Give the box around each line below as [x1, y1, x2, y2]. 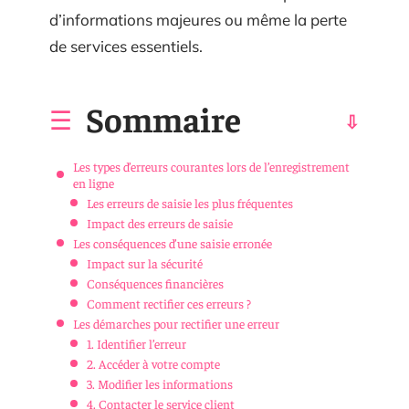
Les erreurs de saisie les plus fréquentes [87, 194, 293, 211]
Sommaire [86, 96, 241, 140]
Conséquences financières [87, 274, 224, 291]
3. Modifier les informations [87, 374, 233, 392]
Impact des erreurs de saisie [87, 214, 233, 231]
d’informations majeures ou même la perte [49, 10, 347, 29]
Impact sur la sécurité [87, 254, 203, 271]
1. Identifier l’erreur [87, 334, 186, 351]
